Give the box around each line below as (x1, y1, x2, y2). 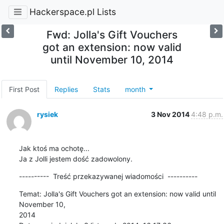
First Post (8, 84, 39, 93)
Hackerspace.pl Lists (29, 6, 116, 17)
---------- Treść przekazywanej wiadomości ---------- (18, 171, 197, 180)
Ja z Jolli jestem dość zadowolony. (18, 154, 132, 163)
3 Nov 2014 (150, 109, 191, 118)
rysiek (36, 109, 58, 118)
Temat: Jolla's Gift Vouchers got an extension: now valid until (18, 189, 216, 198)
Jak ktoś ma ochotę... (18, 143, 89, 152)
